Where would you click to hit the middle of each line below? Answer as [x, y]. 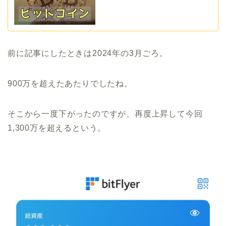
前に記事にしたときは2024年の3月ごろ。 [88, 53]
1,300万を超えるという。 [57, 128]
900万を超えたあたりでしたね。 [70, 84]
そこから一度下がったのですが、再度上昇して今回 [105, 114]
